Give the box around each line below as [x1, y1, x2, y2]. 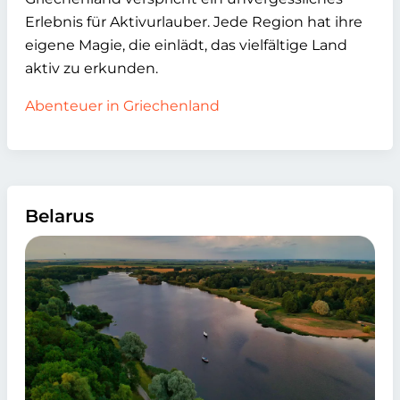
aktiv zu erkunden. [25, 59, 158, 77]
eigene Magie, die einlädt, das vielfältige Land [25, 36, 347, 54]
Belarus [25, 204, 94, 227]
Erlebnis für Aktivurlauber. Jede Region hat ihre [25, 12, 362, 30]
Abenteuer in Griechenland [25, 96, 220, 114]
